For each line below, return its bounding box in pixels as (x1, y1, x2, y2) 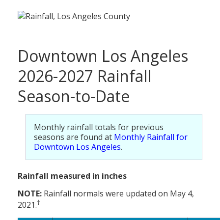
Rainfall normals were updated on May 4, (42, 188, 194, 199)
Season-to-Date (18, 85, 130, 107)
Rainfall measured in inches (18, 170, 127, 182)
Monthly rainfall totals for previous (34, 122, 164, 133)
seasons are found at (34, 132, 114, 143)
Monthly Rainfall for (114, 132, 188, 143)
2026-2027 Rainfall (18, 65, 151, 87)
